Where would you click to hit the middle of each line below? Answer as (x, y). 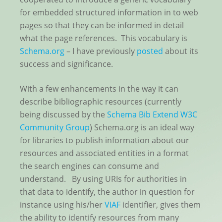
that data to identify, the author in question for (107, 192)
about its (181, 51)
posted (150, 51)
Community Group (55, 128)
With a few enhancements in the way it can (99, 89)
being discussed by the (63, 115)
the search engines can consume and (89, 166)
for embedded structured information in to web (109, 13)
